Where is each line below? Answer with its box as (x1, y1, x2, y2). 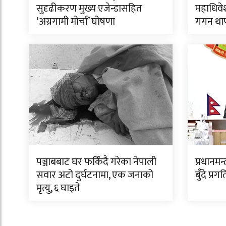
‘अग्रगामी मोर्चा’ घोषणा (36, 13, 115, 31)
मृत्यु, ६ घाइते (36, 180, 80, 197)
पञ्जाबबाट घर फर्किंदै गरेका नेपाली (36, 153, 156, 171)
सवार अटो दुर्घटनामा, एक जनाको (36, 166, 153, 184)
